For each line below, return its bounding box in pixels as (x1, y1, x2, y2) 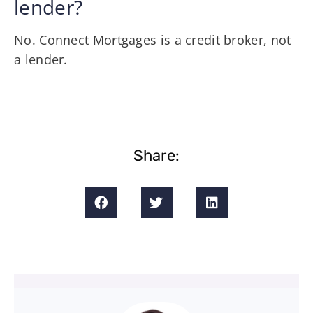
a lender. (14, 50, 68, 68)
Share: (133, 145, 180, 165)
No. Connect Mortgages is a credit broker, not (14, 31, 291, 48)
